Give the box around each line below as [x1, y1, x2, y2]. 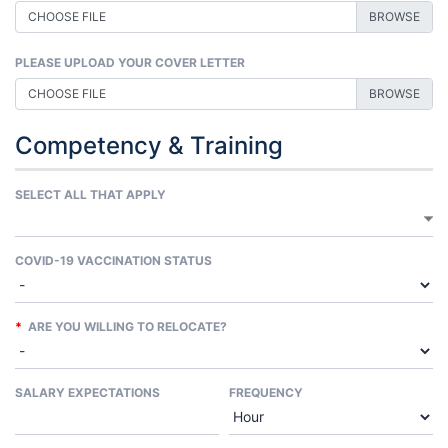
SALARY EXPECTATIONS [15, 385, 160, 401]
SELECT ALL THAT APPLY [15, 187, 166, 203]
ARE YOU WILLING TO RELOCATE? [22, 319, 227, 335]
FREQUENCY [229, 385, 303, 401]
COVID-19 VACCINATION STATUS [15, 253, 212, 269]
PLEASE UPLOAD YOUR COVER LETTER [15, 55, 245, 71]
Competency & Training [15, 131, 283, 161]
